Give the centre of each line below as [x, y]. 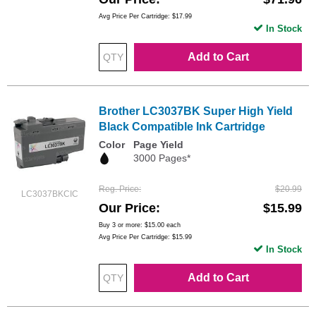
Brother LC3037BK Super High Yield [196, 111]
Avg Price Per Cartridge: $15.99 [145, 237]
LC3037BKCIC [49, 194]
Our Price [127, 208]
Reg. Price [119, 189]
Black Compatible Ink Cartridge [182, 127]
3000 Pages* [162, 158]
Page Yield [158, 145]
